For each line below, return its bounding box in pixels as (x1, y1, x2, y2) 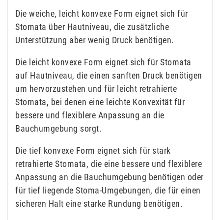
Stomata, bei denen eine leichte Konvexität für (15, 96, 185, 107)
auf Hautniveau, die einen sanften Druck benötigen (15, 70, 202, 81)
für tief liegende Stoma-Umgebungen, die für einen (15, 185, 201, 195)
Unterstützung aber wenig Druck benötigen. (15, 34, 174, 45)
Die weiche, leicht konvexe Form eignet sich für (15, 8, 188, 19)
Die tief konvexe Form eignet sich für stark (15, 145, 171, 156)
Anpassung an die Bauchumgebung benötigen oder (15, 171, 204, 182)
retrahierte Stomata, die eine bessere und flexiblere (15, 158, 202, 169)
